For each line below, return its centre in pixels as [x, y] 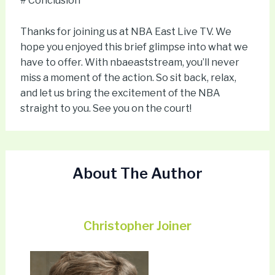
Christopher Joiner [137, 226]
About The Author [137, 173]
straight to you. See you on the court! [106, 108]
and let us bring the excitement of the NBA [120, 93]
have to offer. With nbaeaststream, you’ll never [130, 62]
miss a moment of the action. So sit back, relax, [128, 77]
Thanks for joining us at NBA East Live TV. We [126, 31]
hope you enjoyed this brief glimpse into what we [134, 47]
